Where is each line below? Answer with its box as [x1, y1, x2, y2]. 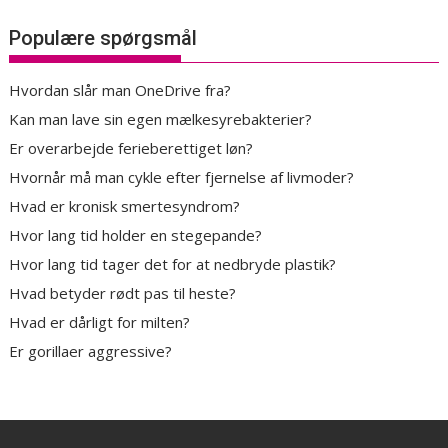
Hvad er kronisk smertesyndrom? [9, 196, 241, 217]
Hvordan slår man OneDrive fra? [9, 80, 232, 101]
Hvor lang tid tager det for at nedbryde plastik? [9, 254, 337, 275]
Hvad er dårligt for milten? [9, 312, 191, 333]
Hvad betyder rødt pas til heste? [9, 283, 237, 304]
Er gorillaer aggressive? [9, 341, 173, 362]
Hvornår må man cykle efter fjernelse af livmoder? [9, 167, 355, 188]
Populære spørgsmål [9, 26, 198, 51]
